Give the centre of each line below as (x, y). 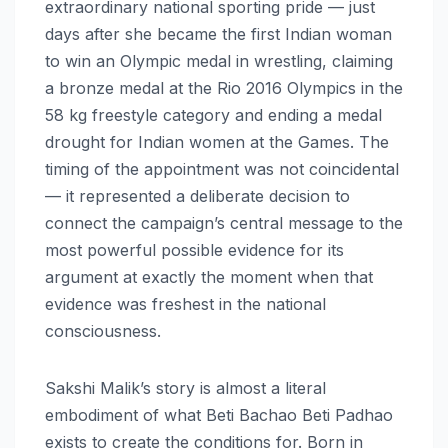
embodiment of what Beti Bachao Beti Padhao (219, 414)
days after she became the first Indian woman (218, 33)
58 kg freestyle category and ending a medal (213, 114)
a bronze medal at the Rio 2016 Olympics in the (224, 87)
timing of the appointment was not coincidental (222, 168)
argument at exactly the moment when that (209, 276)
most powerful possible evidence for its (194, 249)
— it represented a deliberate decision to (197, 195)
